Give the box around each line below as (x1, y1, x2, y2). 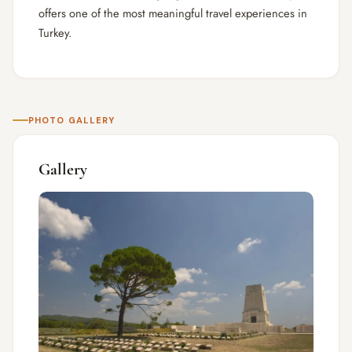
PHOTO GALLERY (28, 115, 115, 126)
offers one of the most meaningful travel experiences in (38, 5, 307, 23)
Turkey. (38, 24, 71, 42)
